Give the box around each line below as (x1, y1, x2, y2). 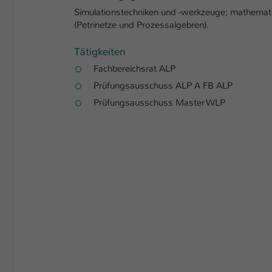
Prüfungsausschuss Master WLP (93, 96, 225, 109)
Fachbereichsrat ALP (93, 63, 175, 75)
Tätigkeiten (74, 46, 126, 59)
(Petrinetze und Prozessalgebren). (74, 19, 209, 32)
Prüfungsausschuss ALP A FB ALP (93, 80, 233, 92)
